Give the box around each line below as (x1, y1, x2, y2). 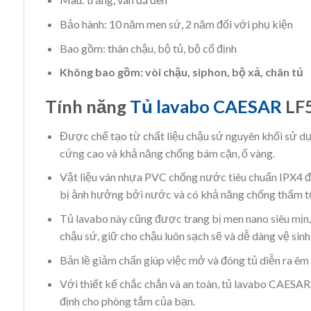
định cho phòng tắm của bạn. (59, 294, 195, 308)
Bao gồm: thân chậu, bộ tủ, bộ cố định (59, 41, 237, 55)
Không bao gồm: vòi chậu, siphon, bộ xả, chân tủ (59, 65, 303, 79)
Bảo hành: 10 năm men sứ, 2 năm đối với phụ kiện (59, 17, 293, 31)
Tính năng (45, 96, 130, 117)
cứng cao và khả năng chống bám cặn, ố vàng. (59, 146, 275, 160)
